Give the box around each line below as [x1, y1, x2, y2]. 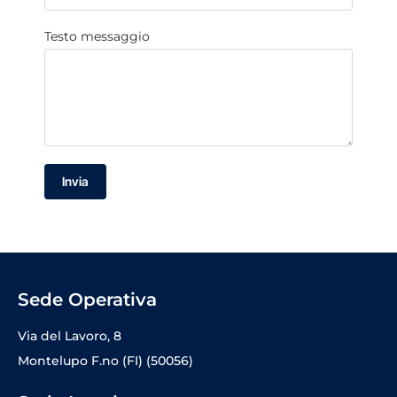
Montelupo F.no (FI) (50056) [18, 353, 193, 370]
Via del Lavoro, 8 [18, 328, 121, 345]
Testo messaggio [44, 28, 150, 45]
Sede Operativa [18, 289, 157, 311]
